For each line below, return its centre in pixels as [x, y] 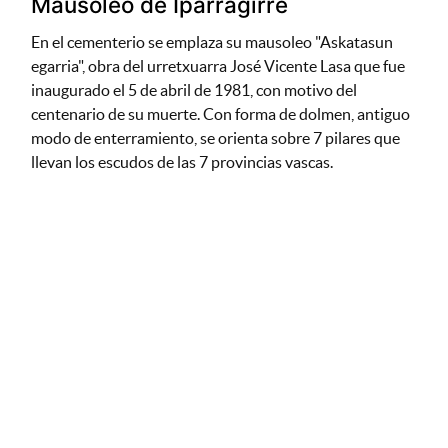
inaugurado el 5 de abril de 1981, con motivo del [193, 89]
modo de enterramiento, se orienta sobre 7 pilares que [215, 137]
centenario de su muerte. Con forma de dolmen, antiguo [220, 113]
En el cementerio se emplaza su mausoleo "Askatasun [211, 41]
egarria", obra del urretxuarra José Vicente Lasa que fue [217, 65]
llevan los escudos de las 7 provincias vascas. [181, 161]
